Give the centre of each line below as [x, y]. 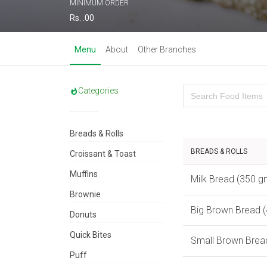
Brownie [85, 195]
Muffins [84, 174]
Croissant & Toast [103, 154]
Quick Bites [91, 235]
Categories [98, 91]
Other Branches [167, 50]
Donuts [83, 215]
